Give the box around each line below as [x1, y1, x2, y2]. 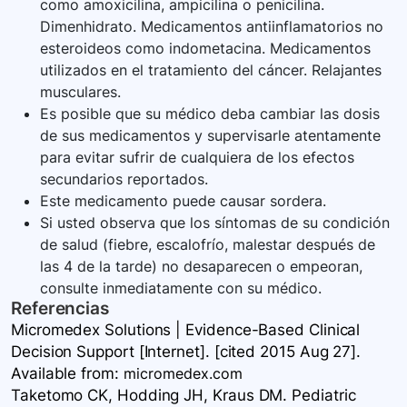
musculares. [40, 83, 121, 102]
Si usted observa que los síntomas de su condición [40, 213, 390, 233]
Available [11, 364, 77, 383]
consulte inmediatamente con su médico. [40, 279, 322, 298]
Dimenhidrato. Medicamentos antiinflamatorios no [40, 17, 383, 36]
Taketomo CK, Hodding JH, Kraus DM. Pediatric [11, 386, 356, 405]
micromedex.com [123, 364, 243, 383]
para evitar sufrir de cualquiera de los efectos [40, 148, 354, 167]
